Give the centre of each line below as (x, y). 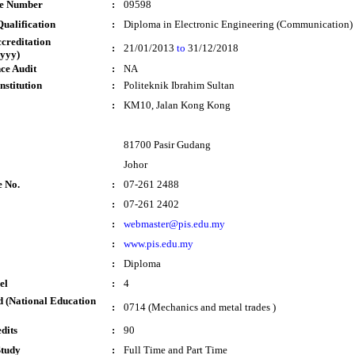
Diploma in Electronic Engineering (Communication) (238, 24)
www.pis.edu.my (158, 244)
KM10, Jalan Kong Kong (177, 105)
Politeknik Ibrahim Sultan (179, 85)
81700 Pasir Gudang (167, 145)
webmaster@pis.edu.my (174, 224)
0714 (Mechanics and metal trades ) (200, 307)
